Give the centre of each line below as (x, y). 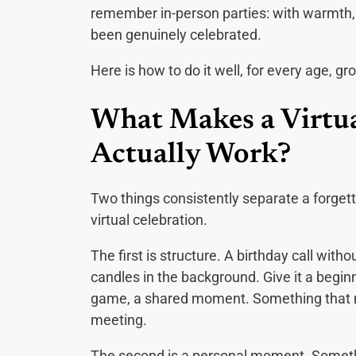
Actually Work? (191, 156)
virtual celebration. (149, 220)
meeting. (119, 320)
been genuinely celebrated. (176, 35)
